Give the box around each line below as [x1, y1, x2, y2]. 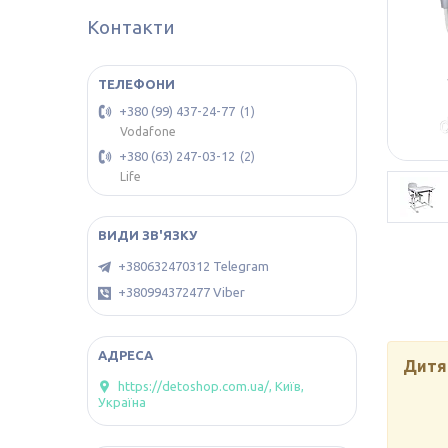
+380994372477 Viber [118, 285, 245, 300]
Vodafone [120, 125, 176, 139]
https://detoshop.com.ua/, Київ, [118, 379, 304, 394]
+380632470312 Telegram [118, 259, 269, 273]
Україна [98, 395, 146, 410]
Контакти [87, 16, 175, 38]
